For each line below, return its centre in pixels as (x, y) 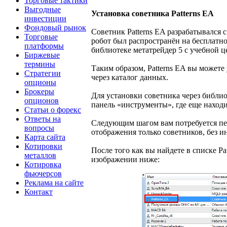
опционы (40, 82)
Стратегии (43, 73)
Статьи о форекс (53, 109)
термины (40, 64)
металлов (40, 155)
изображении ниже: (125, 160)
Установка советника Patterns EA (153, 14)
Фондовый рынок (55, 27)
